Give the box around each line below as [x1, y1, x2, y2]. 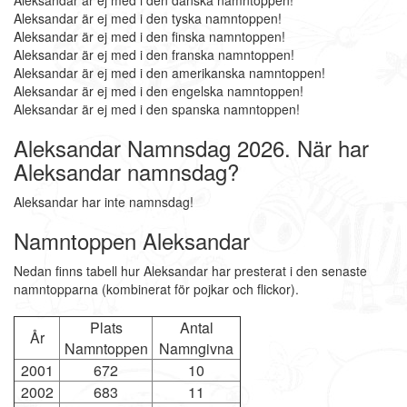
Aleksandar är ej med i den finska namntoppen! [14, 27, 285, 45]
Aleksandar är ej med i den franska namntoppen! [14, 45, 294, 64]
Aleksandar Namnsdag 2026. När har [14, 132, 369, 164]
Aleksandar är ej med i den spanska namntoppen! [14, 100, 300, 118]
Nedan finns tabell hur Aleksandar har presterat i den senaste [14, 262, 367, 280]
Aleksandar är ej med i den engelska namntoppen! [14, 82, 303, 100]
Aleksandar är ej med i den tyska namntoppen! [14, 9, 282, 27]
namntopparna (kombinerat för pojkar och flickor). [14, 280, 299, 298]
